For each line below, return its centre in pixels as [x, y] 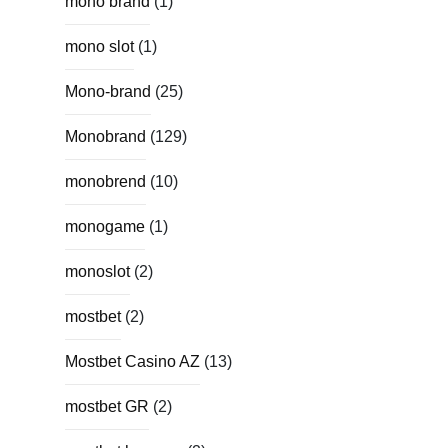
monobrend [105, 181]
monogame [105, 226]
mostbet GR [107, 406]
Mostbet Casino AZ [132, 361]
